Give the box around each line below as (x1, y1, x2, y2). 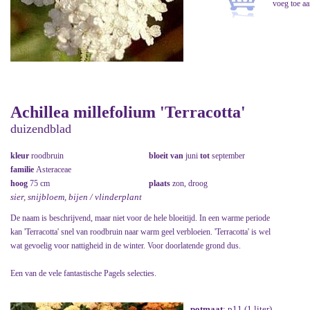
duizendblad (10, 122, 71, 136)
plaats (149, 179, 172, 189)
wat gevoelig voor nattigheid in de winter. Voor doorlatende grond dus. (10, 241, 241, 251)
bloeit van (149, 151, 185, 161)
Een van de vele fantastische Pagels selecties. (10, 268, 156, 279)
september (210, 151, 245, 161)
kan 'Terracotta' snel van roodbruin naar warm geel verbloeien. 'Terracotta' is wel (10, 227, 271, 237)
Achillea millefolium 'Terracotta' (10, 103, 246, 122)
